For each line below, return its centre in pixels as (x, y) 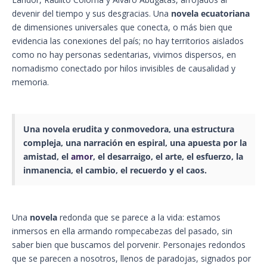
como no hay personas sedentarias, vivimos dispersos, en (124, 55)
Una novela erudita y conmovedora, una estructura (129, 129)
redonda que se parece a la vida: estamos (139, 218)
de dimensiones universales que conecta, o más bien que (122, 27)
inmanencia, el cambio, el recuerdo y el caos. (115, 170)
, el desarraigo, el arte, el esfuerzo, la (168, 157)
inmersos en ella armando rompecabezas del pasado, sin (122, 231)
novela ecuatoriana (210, 14)
